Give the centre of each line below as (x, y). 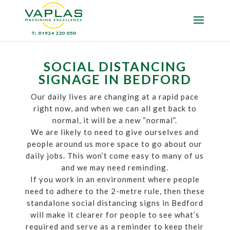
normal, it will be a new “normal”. (115, 120)
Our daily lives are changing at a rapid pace (115, 97)
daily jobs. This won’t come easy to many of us (115, 156)
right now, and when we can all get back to (115, 108)
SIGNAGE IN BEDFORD (115, 79)
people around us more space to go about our (115, 144)
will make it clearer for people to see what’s (115, 215)
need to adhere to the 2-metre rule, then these (115, 191)
